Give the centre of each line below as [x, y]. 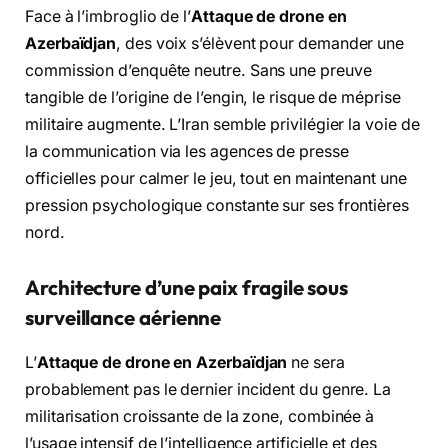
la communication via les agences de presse [187, 151]
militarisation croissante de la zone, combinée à [200, 416]
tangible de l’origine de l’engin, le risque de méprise [213, 97]
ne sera [316, 362]
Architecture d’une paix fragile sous [187, 288]
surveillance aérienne [123, 318]
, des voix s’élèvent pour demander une [260, 43]
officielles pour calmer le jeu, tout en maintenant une [216, 178]
